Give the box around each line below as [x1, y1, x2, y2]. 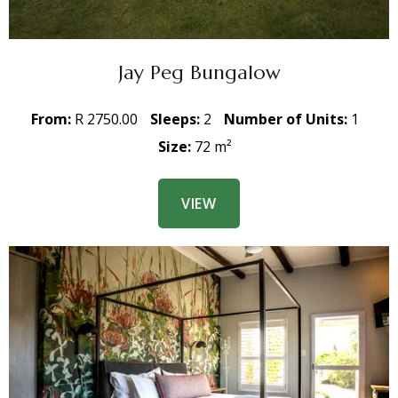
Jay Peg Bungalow [117, 60, 281, 85]
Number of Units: [223, 109, 351, 130]
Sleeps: [149, 109, 203, 130]
